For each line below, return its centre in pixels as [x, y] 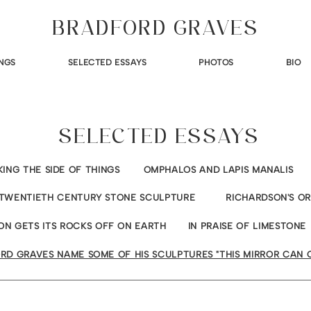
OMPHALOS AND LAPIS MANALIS [218, 170]
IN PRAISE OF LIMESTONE [247, 226]
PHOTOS [217, 62]
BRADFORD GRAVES [155, 30]
